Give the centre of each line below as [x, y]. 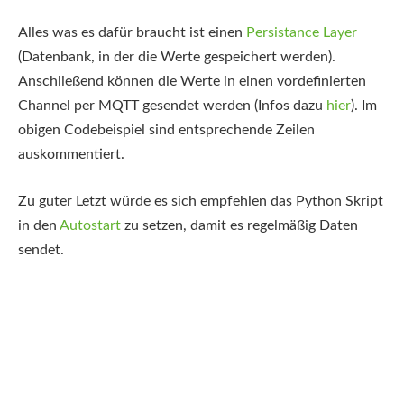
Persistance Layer [302, 33]
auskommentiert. [71, 155]
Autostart [90, 225]
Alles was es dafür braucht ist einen [132, 33]
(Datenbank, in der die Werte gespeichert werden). [177, 57]
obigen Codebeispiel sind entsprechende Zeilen [166, 130]
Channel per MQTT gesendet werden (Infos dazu [172, 106]
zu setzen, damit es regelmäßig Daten [239, 225]
